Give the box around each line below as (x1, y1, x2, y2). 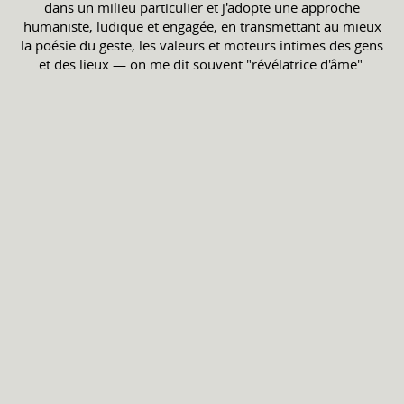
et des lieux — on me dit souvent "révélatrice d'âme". (38, 55, 366, 73)
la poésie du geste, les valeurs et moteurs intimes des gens (21, 36, 383, 54)
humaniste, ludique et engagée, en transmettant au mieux (23, 17, 381, 35)
